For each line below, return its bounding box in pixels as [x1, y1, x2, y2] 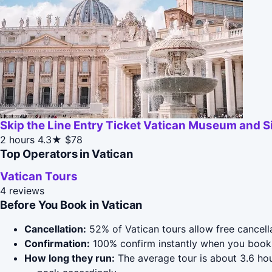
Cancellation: [24, 223, 86, 236]
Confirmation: [24, 237, 90, 250]
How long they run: [24, 252, 115, 265]
